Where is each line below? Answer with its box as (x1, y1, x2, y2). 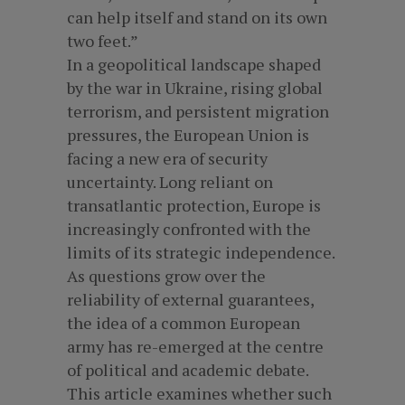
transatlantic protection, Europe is (67, 194, 321, 216)
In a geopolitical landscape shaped (67, 53, 321, 75)
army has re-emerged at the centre (67, 335, 324, 357)
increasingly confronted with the (67, 218, 311, 240)
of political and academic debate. (67, 359, 309, 381)
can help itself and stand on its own (67, 6, 327, 28)
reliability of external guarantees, (67, 288, 314, 310)
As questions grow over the (67, 265, 266, 287)
